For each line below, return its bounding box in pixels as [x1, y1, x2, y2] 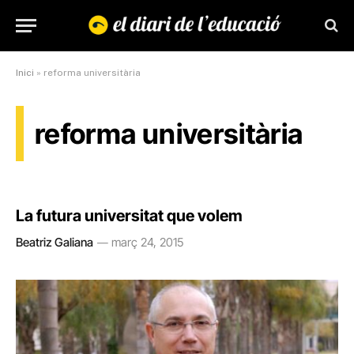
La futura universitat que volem [16, 206, 243, 225]
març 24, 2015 [111, 235, 183, 250]
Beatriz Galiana [16, 235, 93, 250]
